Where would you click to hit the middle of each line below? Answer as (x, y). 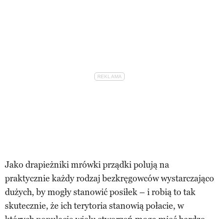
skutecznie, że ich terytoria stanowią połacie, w (94, 206)
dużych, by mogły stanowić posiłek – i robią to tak (100, 192)
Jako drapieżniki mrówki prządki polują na (87, 164)
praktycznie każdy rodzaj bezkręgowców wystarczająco (109, 178)
